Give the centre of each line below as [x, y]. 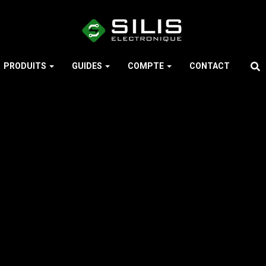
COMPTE [147, 66]
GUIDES [88, 66]
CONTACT [210, 66]
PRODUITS [26, 66]
